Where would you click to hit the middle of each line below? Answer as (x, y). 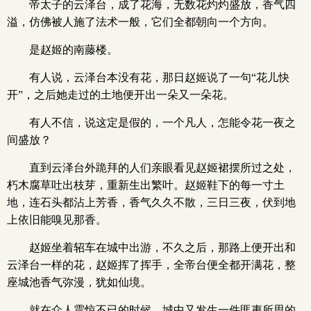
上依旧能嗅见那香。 (57, 220)
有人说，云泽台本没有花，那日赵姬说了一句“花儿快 (159, 77)
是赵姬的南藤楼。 (74, 50)
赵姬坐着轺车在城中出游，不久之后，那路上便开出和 (162, 247)
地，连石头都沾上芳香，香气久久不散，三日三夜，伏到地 (151, 202)
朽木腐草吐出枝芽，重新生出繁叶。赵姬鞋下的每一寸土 (146, 185)
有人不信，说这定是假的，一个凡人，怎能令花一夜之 (162, 123)
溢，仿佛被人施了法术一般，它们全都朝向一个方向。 (140, 22)
